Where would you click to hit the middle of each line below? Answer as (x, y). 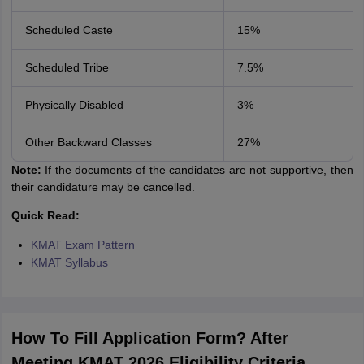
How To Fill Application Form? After (149, 338)
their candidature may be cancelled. (103, 187)
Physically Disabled (74, 105)
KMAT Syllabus (69, 262)
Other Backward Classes (88, 142)
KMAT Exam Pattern (82, 245)
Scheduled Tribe (67, 67)
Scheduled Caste (69, 30)
